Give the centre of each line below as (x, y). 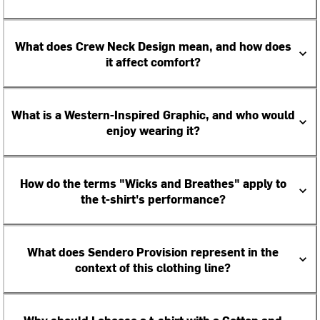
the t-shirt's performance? (153, 199)
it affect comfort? (153, 61)
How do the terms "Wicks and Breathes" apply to (153, 183)
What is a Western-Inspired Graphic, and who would (153, 114)
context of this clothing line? (153, 267)
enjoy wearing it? (153, 130)
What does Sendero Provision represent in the (153, 251)
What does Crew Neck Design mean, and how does (153, 46)
